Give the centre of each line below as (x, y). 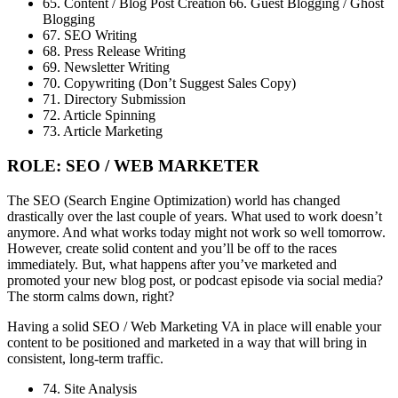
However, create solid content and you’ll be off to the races (172, 248)
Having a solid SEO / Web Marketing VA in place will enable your (194, 326)
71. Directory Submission (114, 99)
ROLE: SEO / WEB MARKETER (133, 166)
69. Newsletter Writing (106, 68)
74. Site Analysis (90, 388)
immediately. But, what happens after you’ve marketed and (172, 264)
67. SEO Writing (90, 36)
